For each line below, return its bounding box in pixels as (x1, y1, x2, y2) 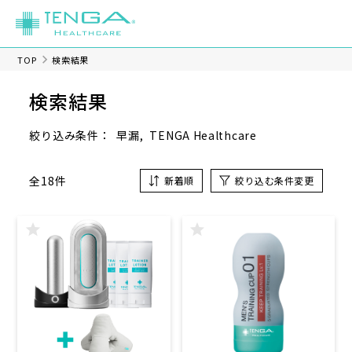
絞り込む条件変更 (234, 174, 314, 187)
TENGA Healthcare (149, 126, 257, 143)
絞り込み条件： (29, 127, 111, 143)
